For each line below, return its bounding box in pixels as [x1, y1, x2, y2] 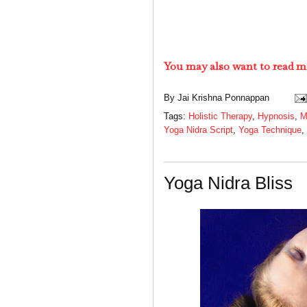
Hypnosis [258, 110, 295, 121]
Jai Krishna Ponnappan [177, 92, 269, 103]
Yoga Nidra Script [164, 124, 233, 135]
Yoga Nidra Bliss [164, 172, 293, 193]
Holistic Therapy [188, 110, 252, 121]
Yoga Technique [238, 124, 302, 135]
